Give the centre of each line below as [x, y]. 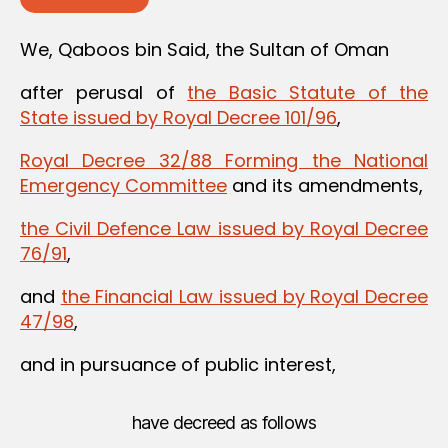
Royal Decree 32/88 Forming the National [224, 160]
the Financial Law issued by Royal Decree [244, 296]
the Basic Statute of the [308, 92]
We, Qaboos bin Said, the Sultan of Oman [204, 49]
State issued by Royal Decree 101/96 [178, 117]
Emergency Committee [123, 185]
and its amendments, [325, 185]
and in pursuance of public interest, [178, 364]
